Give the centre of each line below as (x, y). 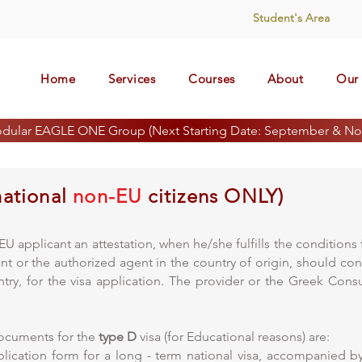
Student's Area (291, 17)
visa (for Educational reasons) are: (235, 337)
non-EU (107, 196)
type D (119, 337)
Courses (212, 78)
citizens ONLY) (213, 196)
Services (132, 78)
